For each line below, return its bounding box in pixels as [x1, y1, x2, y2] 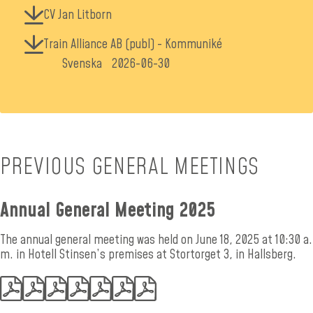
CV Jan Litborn [43, 6, 112, 24]
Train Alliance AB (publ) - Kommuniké [43, 36, 222, 54]
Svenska [62, 55, 102, 73]
